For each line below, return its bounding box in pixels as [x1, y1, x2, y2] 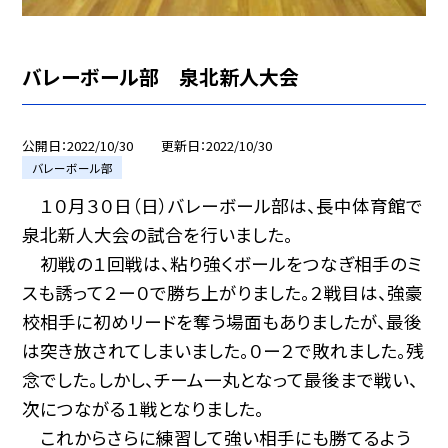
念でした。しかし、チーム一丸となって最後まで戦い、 [22, 367, 419, 393]
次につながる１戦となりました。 [22, 396, 265, 422]
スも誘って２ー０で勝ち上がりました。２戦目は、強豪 [22, 280, 424, 306]
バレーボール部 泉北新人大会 [22, 62, 300, 92]
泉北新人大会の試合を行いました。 [22, 222, 294, 248]
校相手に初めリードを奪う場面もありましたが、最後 [22, 309, 423, 335]
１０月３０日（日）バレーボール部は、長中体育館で [22, 193, 424, 219]
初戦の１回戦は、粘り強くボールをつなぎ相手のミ [22, 251, 423, 277]
